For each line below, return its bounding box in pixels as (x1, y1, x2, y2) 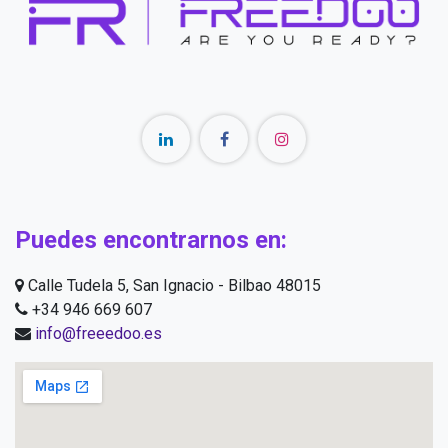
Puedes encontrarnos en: (15, 225, 287, 254)
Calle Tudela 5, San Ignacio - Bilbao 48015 (24, 275, 321, 295)
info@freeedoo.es (35, 323, 162, 343)
